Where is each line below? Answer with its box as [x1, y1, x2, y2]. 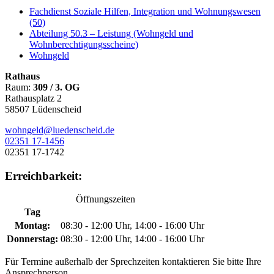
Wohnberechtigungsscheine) [29, 39, 138, 50]
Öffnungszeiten [76, 194, 135, 205]
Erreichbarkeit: [5, 169, 82, 182]
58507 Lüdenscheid [5, 103, 81, 114]
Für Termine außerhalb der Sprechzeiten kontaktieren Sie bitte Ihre [5, 256, 261, 267]
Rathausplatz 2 [5, 92, 62, 103]
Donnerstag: [7, 234, 58, 245]
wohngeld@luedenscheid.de [5, 124, 114, 135]
